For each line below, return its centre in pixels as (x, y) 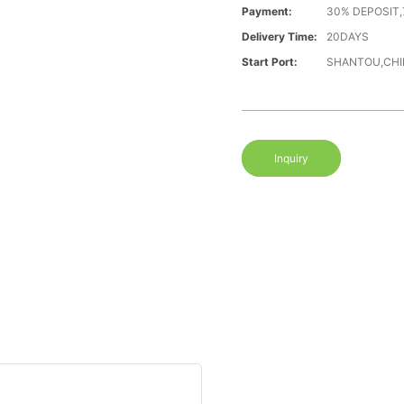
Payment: (267, 12)
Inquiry (292, 159)
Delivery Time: (280, 37)
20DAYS (348, 37)
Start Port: (270, 62)
